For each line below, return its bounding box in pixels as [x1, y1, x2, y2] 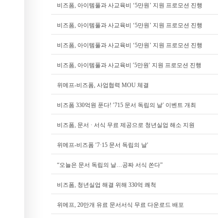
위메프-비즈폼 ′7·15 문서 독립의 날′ [57, 142, 148, 148]
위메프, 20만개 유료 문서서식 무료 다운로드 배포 [57, 201, 184, 208]
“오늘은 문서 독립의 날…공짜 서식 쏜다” [57, 162, 163, 168]
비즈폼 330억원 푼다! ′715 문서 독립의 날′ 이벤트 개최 [57, 102, 196, 109]
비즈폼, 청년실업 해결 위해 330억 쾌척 [57, 182, 156, 188]
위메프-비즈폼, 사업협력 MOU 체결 [57, 82, 149, 89]
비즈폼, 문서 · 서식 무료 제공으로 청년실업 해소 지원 [57, 122, 195, 128]
